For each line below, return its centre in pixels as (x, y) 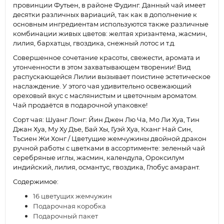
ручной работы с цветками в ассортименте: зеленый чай (109, 148)
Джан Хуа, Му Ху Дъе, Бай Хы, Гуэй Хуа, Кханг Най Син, (103, 129)
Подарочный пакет (65, 216)
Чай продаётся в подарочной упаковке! (81, 105)
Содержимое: (36, 182)
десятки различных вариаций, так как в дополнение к (105, 15)
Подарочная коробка (69, 206)
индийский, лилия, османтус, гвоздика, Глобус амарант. (106, 167)
